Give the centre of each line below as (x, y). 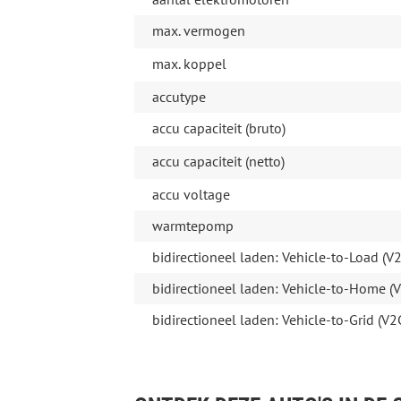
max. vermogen (198, 31)
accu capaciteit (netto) (218, 162)
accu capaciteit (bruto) (218, 128)
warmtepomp (192, 226)
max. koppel (189, 64)
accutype (179, 97)
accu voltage (191, 195)
